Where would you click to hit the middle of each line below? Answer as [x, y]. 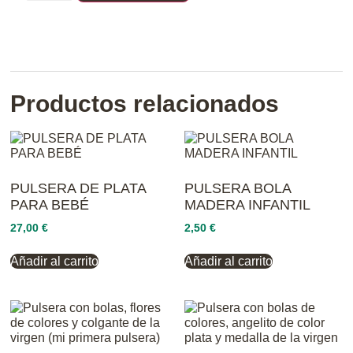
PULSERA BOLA [238, 189]
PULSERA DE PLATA [78, 189]
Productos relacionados [145, 104]
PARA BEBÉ [50, 205]
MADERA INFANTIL [247, 205]
